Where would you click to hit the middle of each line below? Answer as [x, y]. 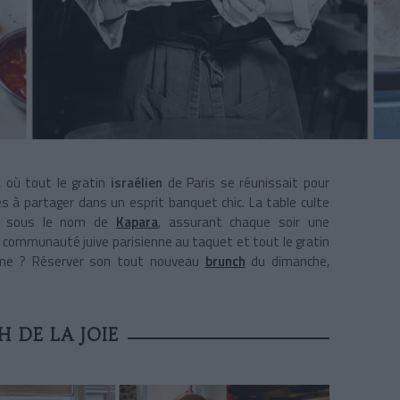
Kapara [137, 222]
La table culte [289, 203]
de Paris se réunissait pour [249, 183]
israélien [139, 183]
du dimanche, [287, 262]
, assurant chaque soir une [244, 222]
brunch [225, 262]
